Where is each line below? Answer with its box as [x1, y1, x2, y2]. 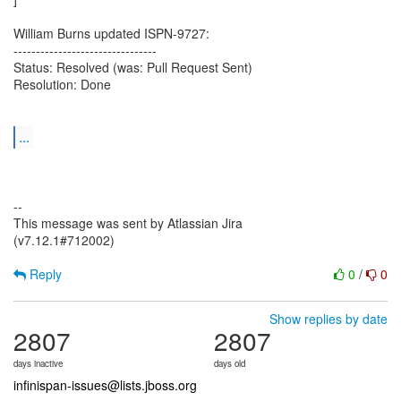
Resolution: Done [13, 75, 111, 93]
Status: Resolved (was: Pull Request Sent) [13, 58, 252, 76]
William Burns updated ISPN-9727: [13, 24, 209, 42]
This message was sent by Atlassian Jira [13, 214, 243, 232]
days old [214, 357, 245, 370]
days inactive [13, 357, 63, 370]
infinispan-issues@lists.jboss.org [13, 376, 197, 394]
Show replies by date [269, 310, 388, 328]
